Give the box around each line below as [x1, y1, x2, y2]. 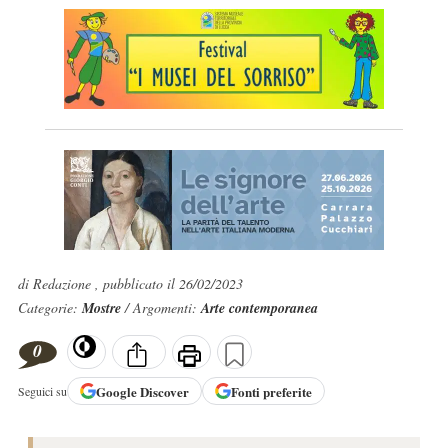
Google [95, 381, 140, 401]
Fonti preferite [230, 381, 312, 401]
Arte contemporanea [200, 298, 318, 318]
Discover [139, 381, 189, 401]
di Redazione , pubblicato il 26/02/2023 [17, 274, 243, 293]
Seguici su [17, 383, 67, 400]
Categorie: [17, 298, 82, 317]
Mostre [81, 298, 125, 318]
